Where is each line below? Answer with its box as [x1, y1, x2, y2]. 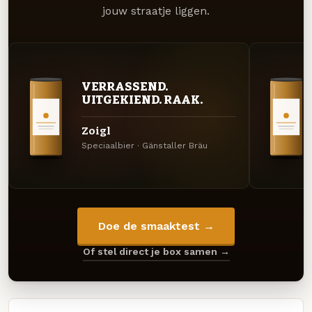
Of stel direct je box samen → [82, 246, 230, 258]
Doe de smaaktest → [97, 219, 214, 233]
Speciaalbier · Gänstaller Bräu [81, 141, 208, 151]
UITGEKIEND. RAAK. [81, 93, 203, 107]
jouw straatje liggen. [102, 4, 210, 17]
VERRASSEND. [81, 79, 168, 94]
